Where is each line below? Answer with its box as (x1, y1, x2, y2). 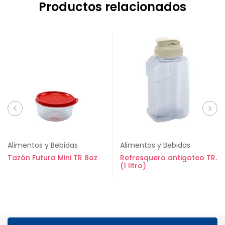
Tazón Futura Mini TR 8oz (8, 153, 97, 163)
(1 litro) (120, 161, 146, 171)
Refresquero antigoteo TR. (120, 153, 217, 163)
